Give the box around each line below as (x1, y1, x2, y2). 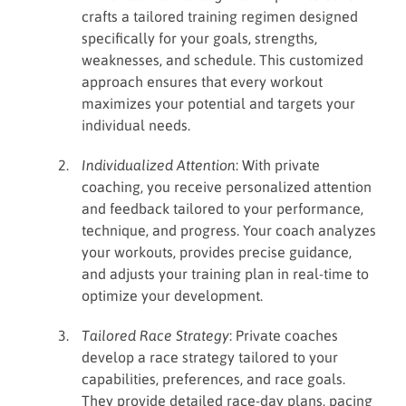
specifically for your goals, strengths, (82, 30, 317, 46)
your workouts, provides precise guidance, (82, 244, 352, 260)
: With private (236, 157, 320, 173)
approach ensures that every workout (82, 73, 323, 90)
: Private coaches (229, 327, 338, 343)
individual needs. (82, 117, 190, 133)
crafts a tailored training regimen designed (82, 8, 358, 24)
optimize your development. (82, 287, 263, 304)
